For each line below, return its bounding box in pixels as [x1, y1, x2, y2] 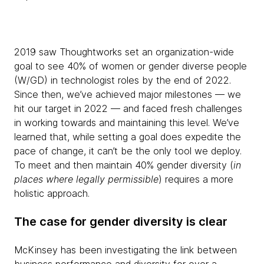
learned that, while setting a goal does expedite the [14, 131, 241, 143]
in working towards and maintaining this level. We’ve [14, 117, 239, 129]
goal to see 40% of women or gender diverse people [14, 60, 247, 72]
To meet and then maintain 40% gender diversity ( [14, 159, 233, 171]
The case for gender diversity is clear [14, 214, 227, 229]
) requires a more [159, 173, 233, 186]
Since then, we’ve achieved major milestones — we [14, 88, 241, 101]
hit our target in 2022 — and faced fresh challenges [14, 103, 242, 115]
